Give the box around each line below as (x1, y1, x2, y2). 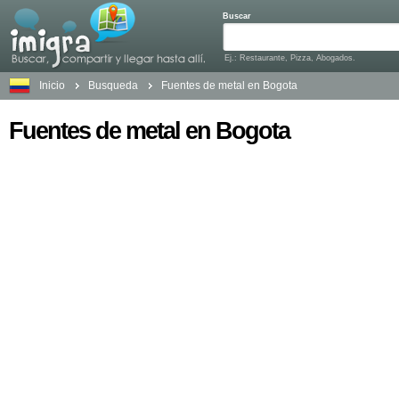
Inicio (39, 79, 65, 92)
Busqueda (88, 79, 138, 92)
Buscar (223, 12, 251, 20)
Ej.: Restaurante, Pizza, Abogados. (224, 53, 355, 62)
